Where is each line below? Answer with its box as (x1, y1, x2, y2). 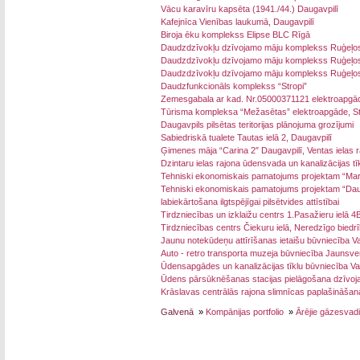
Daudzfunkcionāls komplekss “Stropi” (161, 81, 307, 91)
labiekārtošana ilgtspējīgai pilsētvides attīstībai (161, 197, 339, 207)
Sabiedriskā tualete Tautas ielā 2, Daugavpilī (161, 133, 332, 142)
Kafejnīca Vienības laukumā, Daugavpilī (161, 17, 314, 27)
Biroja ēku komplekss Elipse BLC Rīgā (161, 30, 310, 39)
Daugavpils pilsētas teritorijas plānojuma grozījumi (161, 120, 354, 129)
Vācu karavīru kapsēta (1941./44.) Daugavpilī (161, 4, 338, 14)
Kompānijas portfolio (206, 307, 284, 317)
